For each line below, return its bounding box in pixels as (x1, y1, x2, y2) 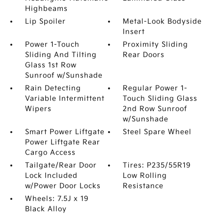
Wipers (25, 105, 52, 113)
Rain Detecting (25, 84, 81, 92)
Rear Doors (123, 51, 165, 59)
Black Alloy (25, 205, 67, 213)
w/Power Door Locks (25, 182, 101, 190)
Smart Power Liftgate (25, 128, 105, 136)
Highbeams (25, 4, 68, 13)
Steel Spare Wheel (123, 128, 192, 136)
